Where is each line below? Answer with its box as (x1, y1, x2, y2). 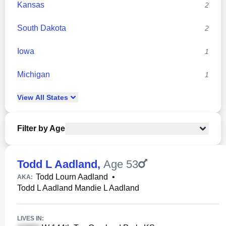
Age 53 (103, 158, 138, 171)
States (44, 93, 68, 101)
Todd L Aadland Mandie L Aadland (17, 184, 139, 192)
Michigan (17, 70, 50, 79)
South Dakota (17, 24, 66, 32)
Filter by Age (17, 124, 65, 133)
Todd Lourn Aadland (36, 173, 108, 181)
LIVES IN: (17, 215, 44, 222)
